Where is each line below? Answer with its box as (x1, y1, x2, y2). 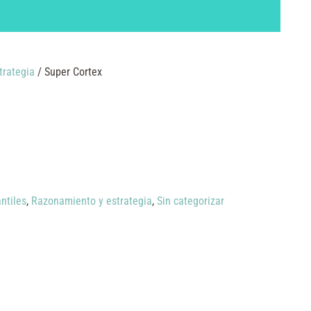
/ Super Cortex (34, 65, 102, 78)
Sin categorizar (156, 194, 224, 208)
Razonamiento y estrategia (31, 194, 152, 208)
